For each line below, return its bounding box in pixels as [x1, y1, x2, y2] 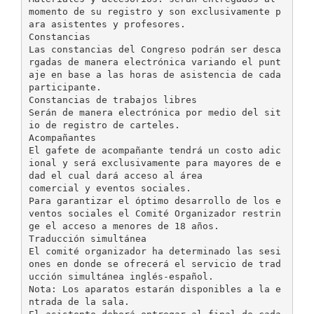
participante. [28, 81, 102, 93]
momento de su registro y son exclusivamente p [28, 6, 281, 17]
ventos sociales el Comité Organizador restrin [28, 207, 281, 219]
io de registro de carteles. [28, 119, 180, 130]
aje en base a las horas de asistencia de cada [28, 69, 281, 80]
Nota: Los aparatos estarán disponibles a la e [28, 283, 281, 294]
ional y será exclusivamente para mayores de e [28, 157, 281, 168]
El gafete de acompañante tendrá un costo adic [28, 144, 281, 156]
